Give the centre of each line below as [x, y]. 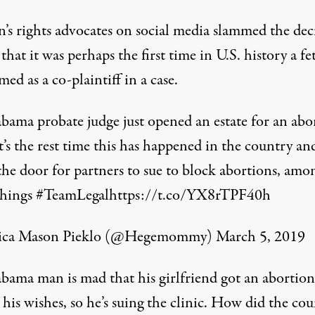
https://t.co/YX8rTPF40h [189, 195]
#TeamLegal [72, 195]
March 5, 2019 [260, 237]
